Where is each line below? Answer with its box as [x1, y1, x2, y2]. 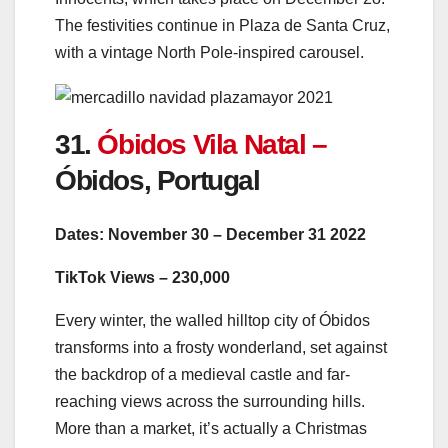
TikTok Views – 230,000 [55, 269, 230, 287]
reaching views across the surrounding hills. [55, 393, 365, 411]
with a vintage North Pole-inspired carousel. [55, 44, 364, 62]
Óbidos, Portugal [55, 164, 260, 196]
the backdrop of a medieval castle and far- [55, 366, 350, 384]
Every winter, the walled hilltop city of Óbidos [55, 312, 370, 330]
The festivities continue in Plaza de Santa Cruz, [55, 17, 390, 35]
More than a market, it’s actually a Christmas [55, 420, 367, 438]
